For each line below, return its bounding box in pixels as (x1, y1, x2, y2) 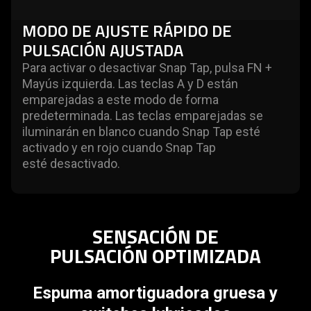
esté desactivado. (22, 155, 120, 171)
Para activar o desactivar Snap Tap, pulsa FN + (22, 60, 272, 75)
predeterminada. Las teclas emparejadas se (22, 108, 263, 123)
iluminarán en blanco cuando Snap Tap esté (22, 124, 260, 139)
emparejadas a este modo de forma (22, 92, 219, 107)
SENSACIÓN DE (92, 221, 219, 251)
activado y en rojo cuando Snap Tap (22, 140, 216, 155)
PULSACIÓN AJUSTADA (22, 37, 183, 62)
